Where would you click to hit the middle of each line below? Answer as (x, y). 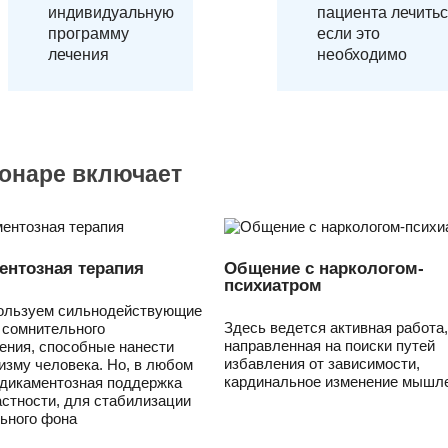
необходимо (362, 54)
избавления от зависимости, (322, 363)
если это (348, 33)
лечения (78, 54)
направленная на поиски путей (329, 345)
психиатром (273, 285)
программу (88, 33)
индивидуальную (111, 12)
